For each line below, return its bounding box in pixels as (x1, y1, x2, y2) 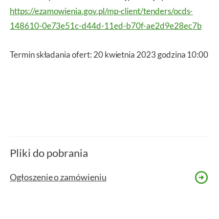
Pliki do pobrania (10, 147, 88, 160)
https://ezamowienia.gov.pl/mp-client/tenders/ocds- (10, 5, 193, 16)
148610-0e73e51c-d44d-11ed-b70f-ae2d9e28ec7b (10, 20, 202, 31)
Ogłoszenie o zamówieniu (10, 172, 107, 183)
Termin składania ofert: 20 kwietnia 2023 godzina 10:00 (10, 49, 209, 60)
